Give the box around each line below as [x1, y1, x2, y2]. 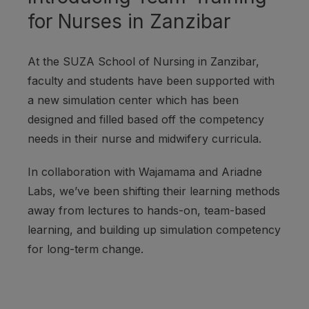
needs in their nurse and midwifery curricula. [28, 132, 261, 146]
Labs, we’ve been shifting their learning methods [28, 184, 280, 199]
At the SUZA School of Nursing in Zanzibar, [28, 54, 259, 69]
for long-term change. [28, 242, 143, 257]
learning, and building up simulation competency [28, 223, 281, 237]
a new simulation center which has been [28, 93, 239, 108]
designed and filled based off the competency [28, 112, 264, 127]
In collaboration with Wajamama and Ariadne [28, 165, 262, 179]
